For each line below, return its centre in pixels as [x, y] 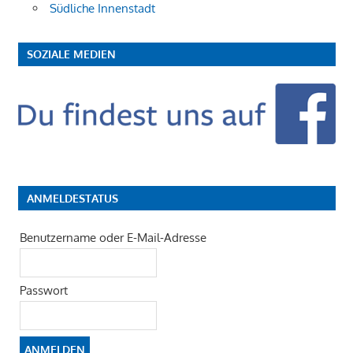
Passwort [43, 291]
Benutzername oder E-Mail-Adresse [113, 238]
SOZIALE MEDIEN [71, 54]
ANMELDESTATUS [72, 199]
